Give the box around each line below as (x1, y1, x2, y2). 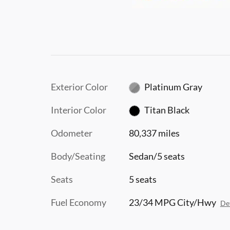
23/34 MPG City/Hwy (128, 196, 216, 208)
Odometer (51, 127, 92, 139)
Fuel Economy (51, 196, 106, 208)
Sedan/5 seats (128, 150, 185, 162)
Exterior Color (51, 81, 108, 92)
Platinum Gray (144, 81, 203, 92)
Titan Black (144, 104, 190, 116)
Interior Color (51, 104, 106, 116)
